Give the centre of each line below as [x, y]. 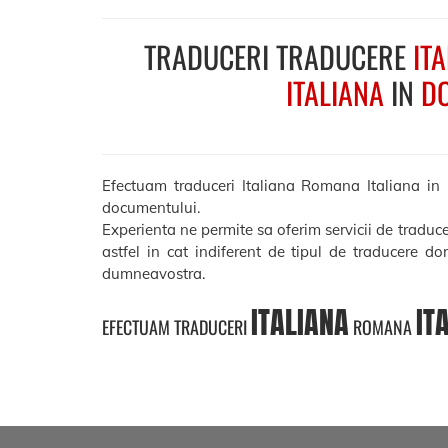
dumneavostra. [153, 273]
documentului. [151, 207]
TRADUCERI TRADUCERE [278, 56]
